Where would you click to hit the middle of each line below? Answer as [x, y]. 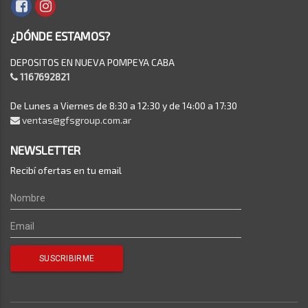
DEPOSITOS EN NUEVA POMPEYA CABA [92, 62]
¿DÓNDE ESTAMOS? [60, 36]
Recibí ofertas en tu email [66, 170]
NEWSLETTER [45, 150]
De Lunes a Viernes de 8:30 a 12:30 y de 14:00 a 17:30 [124, 106]
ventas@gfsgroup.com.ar [77, 120]
